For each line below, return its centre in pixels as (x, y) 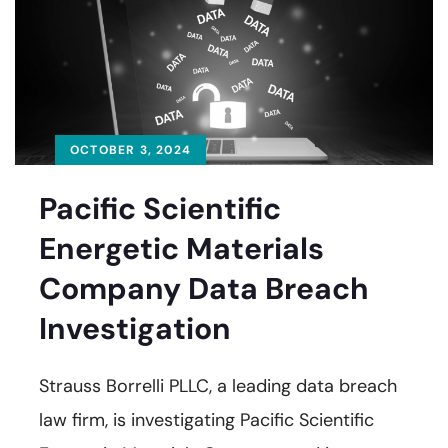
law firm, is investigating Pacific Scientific (206, 419)
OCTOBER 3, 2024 (130, 149)
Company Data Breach (204, 288)
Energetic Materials (181, 248)
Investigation (135, 328)
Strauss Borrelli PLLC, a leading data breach (218, 385)
